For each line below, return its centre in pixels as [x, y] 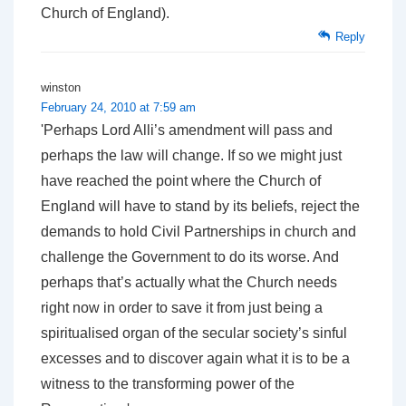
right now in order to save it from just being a [182, 308]
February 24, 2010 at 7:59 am [118, 108]
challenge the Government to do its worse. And [190, 257]
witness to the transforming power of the [168, 384]
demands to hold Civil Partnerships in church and [198, 232]
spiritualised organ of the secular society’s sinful [194, 333]
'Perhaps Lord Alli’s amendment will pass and [187, 130]
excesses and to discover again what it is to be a [195, 359]
